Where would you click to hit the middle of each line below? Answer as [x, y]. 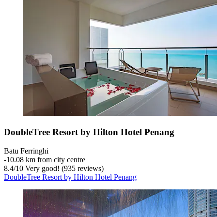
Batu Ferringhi [26, 151]
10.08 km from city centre [46, 159]
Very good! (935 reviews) [63, 168]
